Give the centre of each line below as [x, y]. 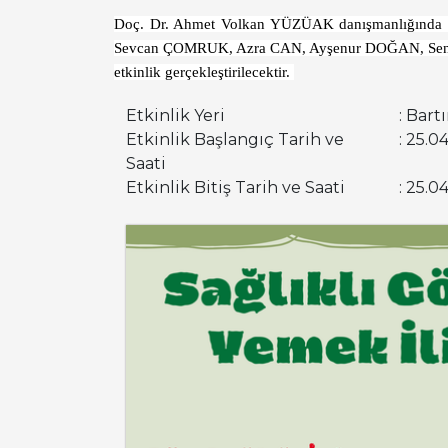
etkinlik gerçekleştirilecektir [200, 72]
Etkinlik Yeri [175, 116]
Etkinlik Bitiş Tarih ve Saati [235, 188]
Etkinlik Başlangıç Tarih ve [235, 140]
